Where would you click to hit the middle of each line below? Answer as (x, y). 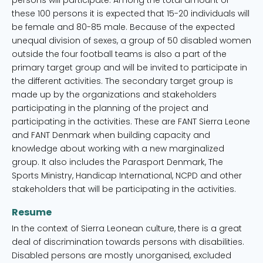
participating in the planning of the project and (110, 108)
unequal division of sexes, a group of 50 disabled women (131, 41)
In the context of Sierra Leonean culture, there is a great (127, 228)
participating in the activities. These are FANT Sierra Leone (131, 122)
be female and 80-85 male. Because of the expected (123, 27)
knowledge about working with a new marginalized (118, 149)
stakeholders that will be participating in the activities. (124, 189)
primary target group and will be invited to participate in (129, 68)
